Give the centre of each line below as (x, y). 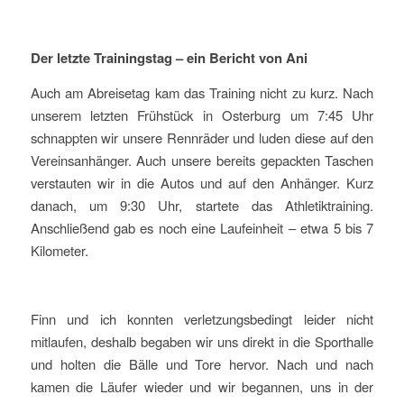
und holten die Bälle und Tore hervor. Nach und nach (202, 363)
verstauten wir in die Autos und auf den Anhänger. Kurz (202, 183)
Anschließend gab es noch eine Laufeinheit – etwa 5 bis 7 (202, 228)
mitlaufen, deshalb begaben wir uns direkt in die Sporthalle (202, 341)
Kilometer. (59, 251)
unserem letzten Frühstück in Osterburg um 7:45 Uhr (202, 115)
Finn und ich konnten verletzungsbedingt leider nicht (202, 318)
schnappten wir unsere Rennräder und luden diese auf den (202, 138)
